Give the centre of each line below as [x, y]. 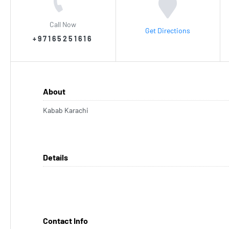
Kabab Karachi [66, 110]
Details [55, 157]
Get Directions [168, 30]
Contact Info [65, 221]
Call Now [63, 24]
